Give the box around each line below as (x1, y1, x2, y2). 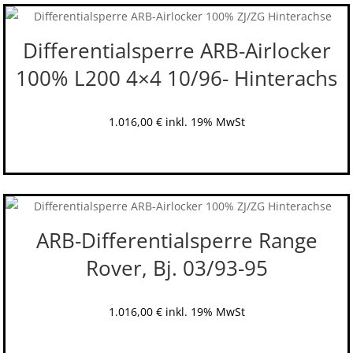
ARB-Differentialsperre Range (35, 225, 318, 255)
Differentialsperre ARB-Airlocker (22, 36, 331, 65)
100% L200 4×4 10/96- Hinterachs (16, 64, 337, 93)
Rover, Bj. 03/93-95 (85, 253, 268, 282)
